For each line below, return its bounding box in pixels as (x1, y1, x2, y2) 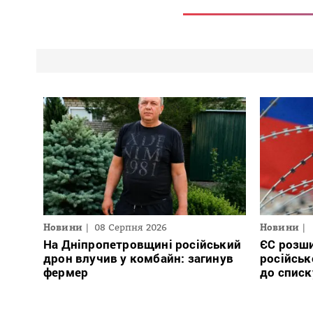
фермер (43, 264, 89, 281)
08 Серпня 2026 (94, 221, 168, 233)
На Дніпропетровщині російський (43, 236, 241, 253)
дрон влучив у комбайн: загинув (43, 250, 233, 267)
